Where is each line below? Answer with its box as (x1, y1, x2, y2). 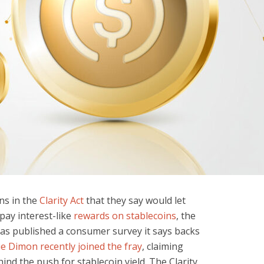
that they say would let (84, 193, 186, 207)
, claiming (142, 239, 183, 253)
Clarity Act (39, 193, 84, 207)
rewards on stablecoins (74, 209, 176, 222)
